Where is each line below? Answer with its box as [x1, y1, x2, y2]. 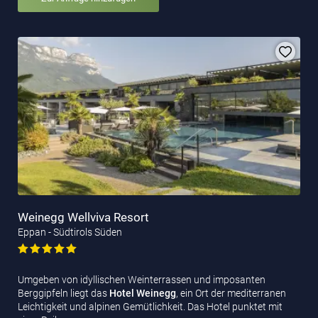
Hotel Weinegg [109, 287, 176, 300]
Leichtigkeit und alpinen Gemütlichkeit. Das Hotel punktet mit [18, 301, 283, 313]
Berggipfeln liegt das [18, 287, 109, 300]
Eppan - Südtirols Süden [18, 226, 122, 238]
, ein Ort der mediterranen [176, 287, 286, 300]
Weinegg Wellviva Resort [18, 210, 149, 225]
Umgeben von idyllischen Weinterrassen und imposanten [18, 274, 265, 286]
